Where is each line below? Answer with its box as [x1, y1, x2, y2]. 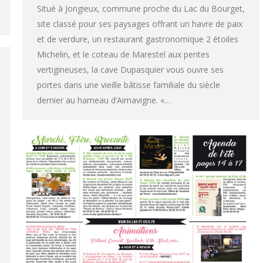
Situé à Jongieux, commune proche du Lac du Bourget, [37, 2, 245, 14]
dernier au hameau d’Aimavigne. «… [37, 94, 171, 106]
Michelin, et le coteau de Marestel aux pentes [37, 48, 210, 60]
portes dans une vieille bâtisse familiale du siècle [37, 79, 220, 90]
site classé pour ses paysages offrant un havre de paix [37, 18, 242, 29]
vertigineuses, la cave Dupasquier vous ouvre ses [37, 63, 224, 75]
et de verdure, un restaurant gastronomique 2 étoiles [37, 33, 238, 45]
